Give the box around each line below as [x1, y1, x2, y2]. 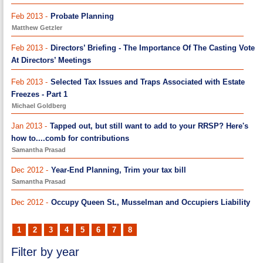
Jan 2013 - [11, 121, 50, 130]
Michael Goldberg [12, 102, 67, 109]
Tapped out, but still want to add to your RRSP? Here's [50, 121, 249, 130]
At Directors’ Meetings [11, 56, 92, 65]
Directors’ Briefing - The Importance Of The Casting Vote [50, 43, 255, 53]
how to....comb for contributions [11, 133, 130, 143]
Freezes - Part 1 [11, 89, 68, 99]
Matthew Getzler [12, 23, 63, 31]
